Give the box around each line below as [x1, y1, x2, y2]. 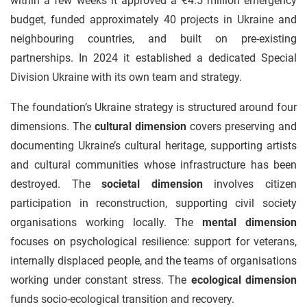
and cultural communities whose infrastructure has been [10, 158, 297, 171]
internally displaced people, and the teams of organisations [10, 254, 297, 267]
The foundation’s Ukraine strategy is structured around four [10, 101, 297, 114]
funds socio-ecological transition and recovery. [10, 293, 234, 306]
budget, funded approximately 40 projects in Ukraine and [10, 13, 297, 26]
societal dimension [101, 177, 203, 191]
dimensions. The [10, 120, 95, 133]
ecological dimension [191, 273, 297, 286]
